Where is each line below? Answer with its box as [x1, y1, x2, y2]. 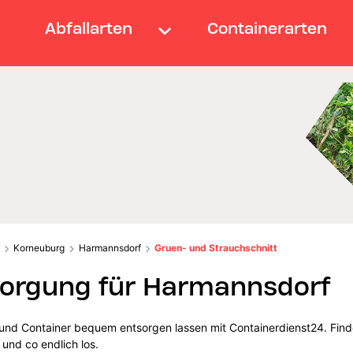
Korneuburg [13, 241, 65, 254]
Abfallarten [44, 18, 132, 38]
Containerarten [207, 18, 328, 38]
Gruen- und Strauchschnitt [154, 241, 278, 254]
